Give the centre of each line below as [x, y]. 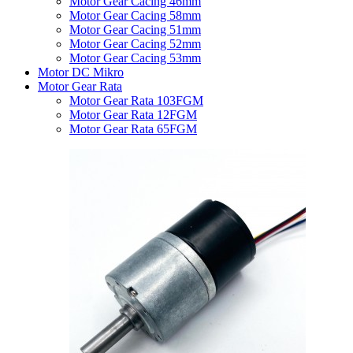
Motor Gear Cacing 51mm [135, 29]
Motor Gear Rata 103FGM [136, 100]
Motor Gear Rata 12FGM [133, 114]
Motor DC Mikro [81, 72]
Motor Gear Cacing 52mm [135, 43]
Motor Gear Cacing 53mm [135, 58]
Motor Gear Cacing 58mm [135, 15]
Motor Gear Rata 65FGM [133, 128]
